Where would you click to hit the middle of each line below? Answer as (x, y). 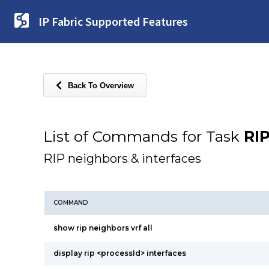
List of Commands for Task (144, 136)
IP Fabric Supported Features (113, 21)
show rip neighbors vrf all (103, 228)
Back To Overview (101, 85)
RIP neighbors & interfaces (122, 159)
